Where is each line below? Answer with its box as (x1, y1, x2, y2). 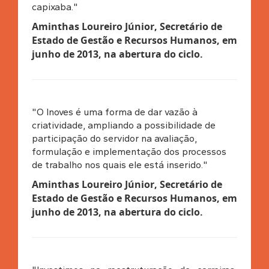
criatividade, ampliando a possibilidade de (31, 119, 216, 131)
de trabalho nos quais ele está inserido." (31, 159, 208, 171)
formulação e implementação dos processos (31, 145, 226, 157)
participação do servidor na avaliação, (31, 132, 197, 144)
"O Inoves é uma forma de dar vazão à (31, 106, 198, 118)
